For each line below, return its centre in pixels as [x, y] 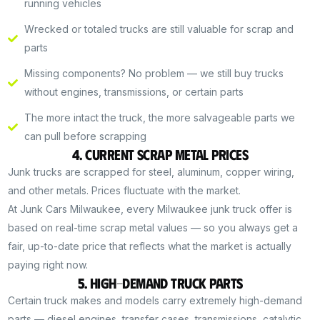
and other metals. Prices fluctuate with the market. [125, 191]
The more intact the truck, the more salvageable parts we [159, 118]
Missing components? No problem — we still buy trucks [154, 74]
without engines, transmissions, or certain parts [134, 92]
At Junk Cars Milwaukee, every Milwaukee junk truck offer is [150, 209]
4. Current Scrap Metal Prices [160, 154]
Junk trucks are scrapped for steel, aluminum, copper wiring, [151, 172]
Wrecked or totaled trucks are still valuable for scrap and [159, 29]
